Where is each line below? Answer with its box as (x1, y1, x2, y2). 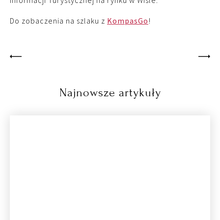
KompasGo (107, 15, 148, 26)
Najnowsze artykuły (59, 85, 161, 99)
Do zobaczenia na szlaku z (10, 15, 107, 26)
